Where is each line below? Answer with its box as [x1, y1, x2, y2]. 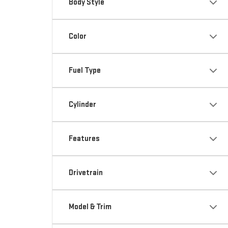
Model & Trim [69, 202, 111, 212]
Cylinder [69, 100, 96, 109]
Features [69, 134, 100, 144]
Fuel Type [69, 66, 101, 75]
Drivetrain [69, 168, 103, 178]
